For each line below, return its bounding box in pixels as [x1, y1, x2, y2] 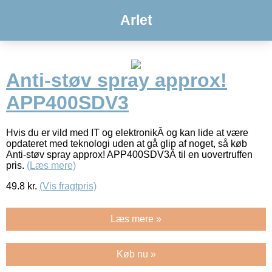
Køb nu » [116, 248, 156, 259]
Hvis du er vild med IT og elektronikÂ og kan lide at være [6, 127, 248, 138]
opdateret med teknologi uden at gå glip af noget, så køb [6, 138, 247, 149]
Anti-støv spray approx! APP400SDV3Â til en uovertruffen [6, 149, 253, 160]
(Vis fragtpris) [39, 180, 97, 191]
